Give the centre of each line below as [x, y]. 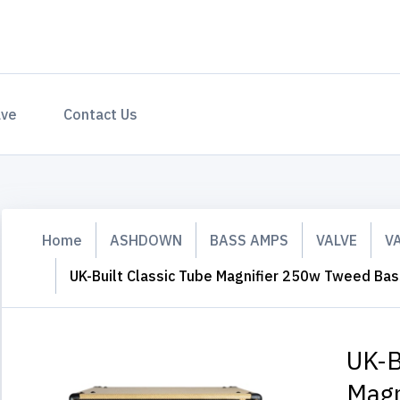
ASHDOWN [146, 240]
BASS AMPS [249, 240]
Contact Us [100, 114]
